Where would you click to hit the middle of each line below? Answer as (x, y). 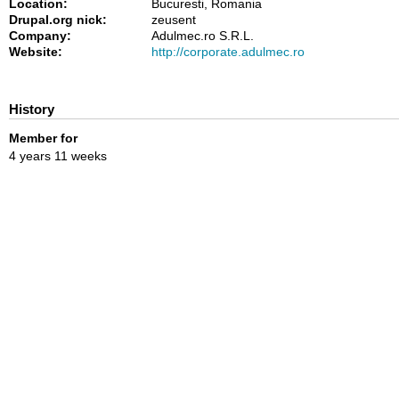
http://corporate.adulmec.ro (228, 51)
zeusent (174, 19)
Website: (37, 51)
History (32, 109)
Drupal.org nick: (60, 19)
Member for (43, 138)
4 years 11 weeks (58, 156)
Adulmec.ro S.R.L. (203, 35)
